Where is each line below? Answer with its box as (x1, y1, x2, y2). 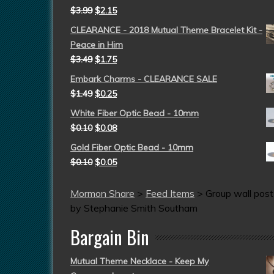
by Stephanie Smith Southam (70, 202, 198, 214)
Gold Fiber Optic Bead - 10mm (70, 142, 193, 153)
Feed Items (146, 187, 194, 199)
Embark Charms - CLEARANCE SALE (70, 73, 217, 84)
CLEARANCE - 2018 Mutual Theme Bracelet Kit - (70, 24, 262, 35)
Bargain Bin (70, 223, 149, 251)
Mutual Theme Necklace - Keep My (70, 256, 209, 267)
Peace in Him (70, 39, 123, 50)
